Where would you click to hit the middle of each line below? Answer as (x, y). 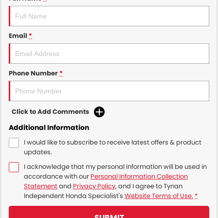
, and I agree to (139, 186)
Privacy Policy (94, 186)
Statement (41, 186)
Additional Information (49, 127)
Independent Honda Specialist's (73, 196)
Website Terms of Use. (159, 196)
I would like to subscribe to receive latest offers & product (113, 142)
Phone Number (33, 73)
